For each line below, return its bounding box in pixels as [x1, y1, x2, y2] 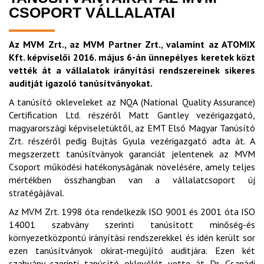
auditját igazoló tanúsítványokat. [9, 77, 153, 89]
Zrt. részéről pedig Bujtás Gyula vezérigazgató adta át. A [9, 134, 255, 147]
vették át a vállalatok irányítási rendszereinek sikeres [9, 64, 255, 76]
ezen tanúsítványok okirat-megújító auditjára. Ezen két [9, 244, 255, 256]
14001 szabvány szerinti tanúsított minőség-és [9, 218, 255, 230]
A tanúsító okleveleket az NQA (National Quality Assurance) [9, 95, 255, 108]
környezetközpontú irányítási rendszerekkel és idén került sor [9, 231, 255, 243]
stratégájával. [9, 186, 64, 199]
